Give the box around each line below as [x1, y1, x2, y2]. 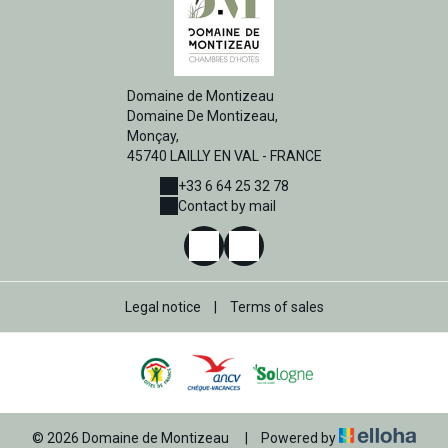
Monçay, [126, 128, 179, 145]
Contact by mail [177, 198, 276, 215]
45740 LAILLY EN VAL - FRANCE [126, 148, 322, 165]
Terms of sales [229, 299, 324, 316]
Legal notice [124, 299, 201, 316]
